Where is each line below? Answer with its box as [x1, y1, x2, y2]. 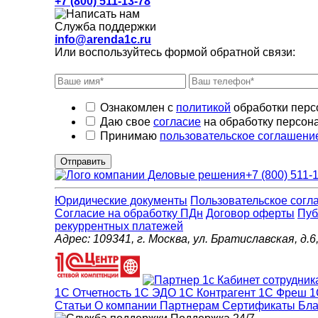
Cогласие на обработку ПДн [55, 207, 203, 220]
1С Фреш [258, 287, 309, 300]
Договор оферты [206, 207, 295, 220]
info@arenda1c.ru [55, 33, 151, 46]
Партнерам [160, 300, 222, 312]
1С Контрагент [179, 287, 258, 300]
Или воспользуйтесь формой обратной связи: [55, 46, 295, 59]
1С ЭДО [134, 287, 179, 300]
